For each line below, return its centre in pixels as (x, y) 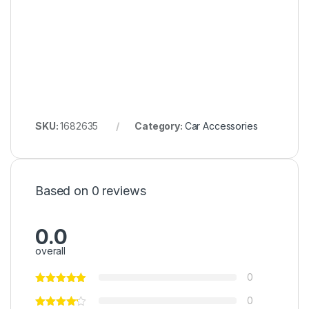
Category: (160, 126)
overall (51, 251)
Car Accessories (221, 126)
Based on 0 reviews (91, 191)
